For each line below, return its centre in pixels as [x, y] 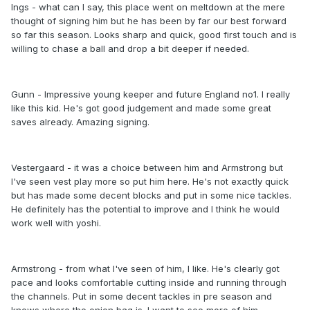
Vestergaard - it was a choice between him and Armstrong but [147, 168]
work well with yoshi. [56, 223]
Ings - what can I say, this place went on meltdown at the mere [148, 7]
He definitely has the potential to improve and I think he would [145, 209]
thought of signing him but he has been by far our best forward [149, 21]
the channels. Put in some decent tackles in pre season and [142, 297]
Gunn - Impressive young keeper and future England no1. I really [151, 94]
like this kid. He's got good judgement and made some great [141, 108]
